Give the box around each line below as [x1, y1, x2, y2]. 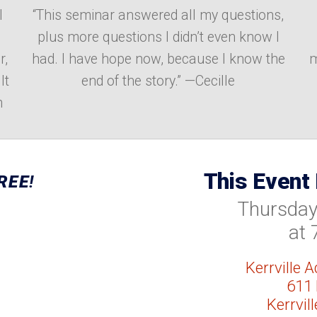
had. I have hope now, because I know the [31, 51, 285, 68]
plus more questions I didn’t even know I [37, 29, 279, 46]
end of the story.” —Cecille [81, 73, 236, 90]
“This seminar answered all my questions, [33, 7, 284, 24]
